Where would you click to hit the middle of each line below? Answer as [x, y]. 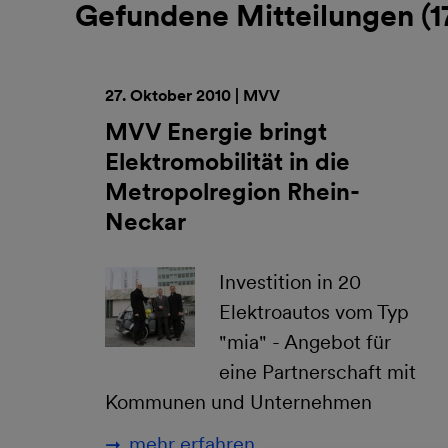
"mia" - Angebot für [305, 342]
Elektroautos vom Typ [314, 312]
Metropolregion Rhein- [232, 191]
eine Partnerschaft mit [317, 372]
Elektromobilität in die [227, 161]
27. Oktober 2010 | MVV [192, 95]
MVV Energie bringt [216, 131]
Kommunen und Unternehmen [238, 402]
